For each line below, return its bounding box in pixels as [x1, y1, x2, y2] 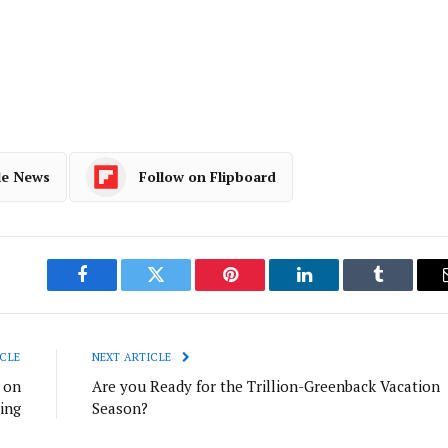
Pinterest [228, 280, 292, 299]
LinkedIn [302, 280, 369, 299]
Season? [91, 397, 148, 418]
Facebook [80, 280, 151, 299]
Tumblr [376, 280, 430, 299]
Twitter [154, 280, 207, 299]
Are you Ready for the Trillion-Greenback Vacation [91, 375, 440, 396]
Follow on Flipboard [139, 167, 276, 187]
